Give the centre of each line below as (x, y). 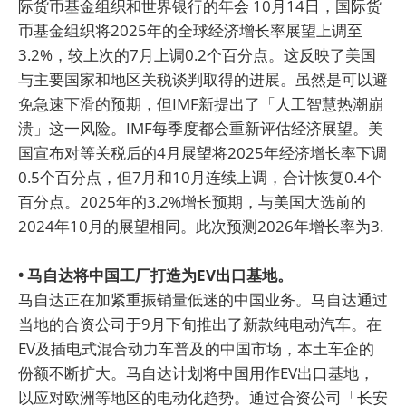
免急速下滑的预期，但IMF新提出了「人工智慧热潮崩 (201, 104)
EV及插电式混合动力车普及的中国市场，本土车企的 (196, 349)
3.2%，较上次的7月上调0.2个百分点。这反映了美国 (197, 55)
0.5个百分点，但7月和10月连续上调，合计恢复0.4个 (200, 178)
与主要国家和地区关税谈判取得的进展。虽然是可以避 (203, 80)
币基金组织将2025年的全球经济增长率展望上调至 (190, 31)
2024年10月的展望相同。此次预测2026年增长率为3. (201, 227)
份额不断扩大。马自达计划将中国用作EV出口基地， (196, 373)
